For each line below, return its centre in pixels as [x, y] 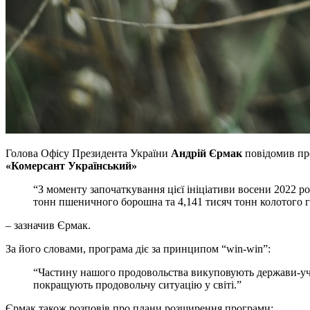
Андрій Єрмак [207, 153]
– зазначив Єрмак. [48, 225]
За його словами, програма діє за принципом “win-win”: [138, 248]
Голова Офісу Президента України [88, 153]
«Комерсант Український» [71, 165]
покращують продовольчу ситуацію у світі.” [137, 284]
